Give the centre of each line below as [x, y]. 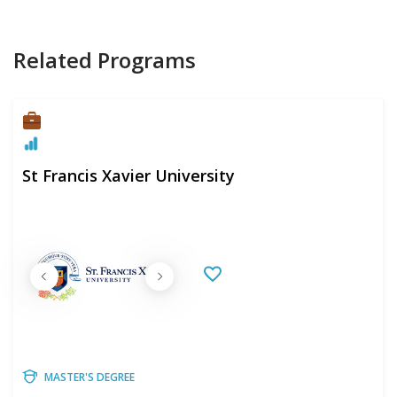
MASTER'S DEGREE [90, 377]
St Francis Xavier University [128, 175]
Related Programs [105, 59]
